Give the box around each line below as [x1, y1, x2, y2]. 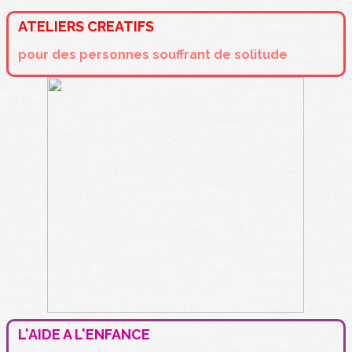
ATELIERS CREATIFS [18, 17, 154, 35]
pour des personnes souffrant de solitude [18, 46, 288, 62]
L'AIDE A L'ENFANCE [18, 325, 150, 343]
